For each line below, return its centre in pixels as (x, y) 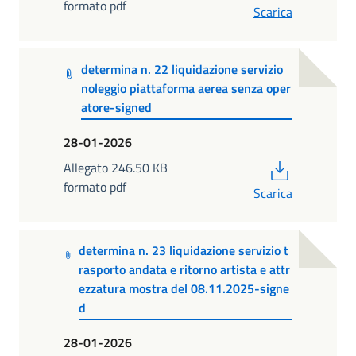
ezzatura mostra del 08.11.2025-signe (184, 289)
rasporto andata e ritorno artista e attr (184, 270)
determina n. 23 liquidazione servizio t (183, 251)
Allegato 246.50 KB (116, 167)
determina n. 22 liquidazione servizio (182, 70)
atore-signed (116, 108)
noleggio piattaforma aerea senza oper (186, 89)
